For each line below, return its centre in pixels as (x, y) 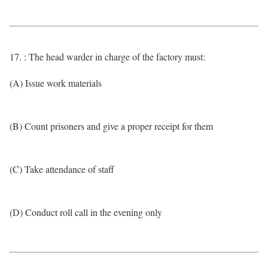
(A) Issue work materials (56, 83)
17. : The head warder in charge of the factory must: (107, 57)
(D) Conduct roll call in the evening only (86, 212)
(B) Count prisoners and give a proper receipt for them (111, 126)
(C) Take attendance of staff (62, 169)
